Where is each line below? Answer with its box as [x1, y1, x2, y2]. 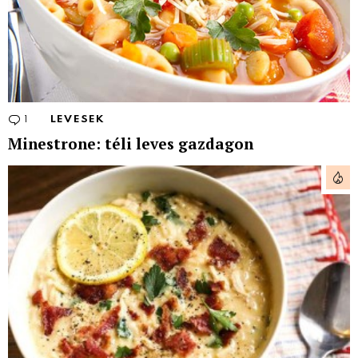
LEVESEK [50, 114, 105, 125]
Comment [31, 114, 79, 125]
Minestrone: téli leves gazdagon [8, 133, 253, 154]
